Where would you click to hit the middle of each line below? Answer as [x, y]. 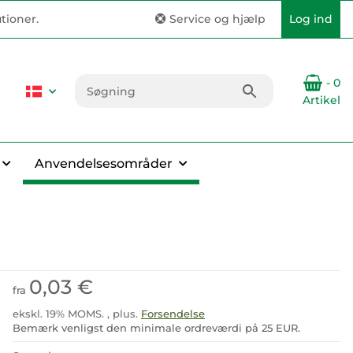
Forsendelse [173, 314]
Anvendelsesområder [104, 163]
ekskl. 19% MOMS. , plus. [77, 314]
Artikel [321, 100]
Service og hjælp [216, 19]
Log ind [311, 19]
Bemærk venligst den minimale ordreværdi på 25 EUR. [156, 328]
